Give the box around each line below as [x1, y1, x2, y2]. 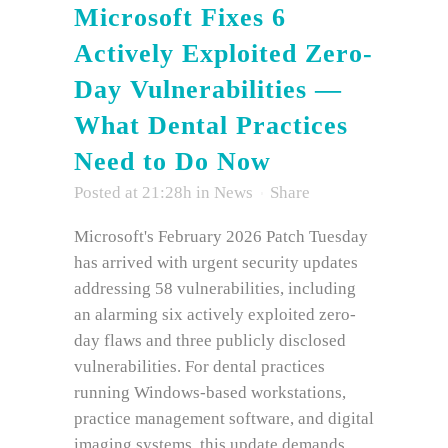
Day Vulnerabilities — [74, 75, 342, 105]
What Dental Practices [74, 111, 348, 141]
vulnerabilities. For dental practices [74, 357, 325, 377]
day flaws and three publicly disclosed [74, 331, 346, 351]
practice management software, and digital [74, 409, 374, 429]
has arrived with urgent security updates [74, 253, 358, 273]
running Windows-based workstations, [74, 383, 346, 403]
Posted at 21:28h [74, 183, 192, 203]
